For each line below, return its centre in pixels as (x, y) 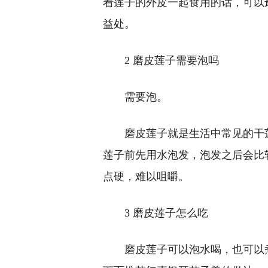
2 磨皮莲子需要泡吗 (172, 61)
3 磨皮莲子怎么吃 (166, 213)
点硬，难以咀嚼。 (146, 177)
